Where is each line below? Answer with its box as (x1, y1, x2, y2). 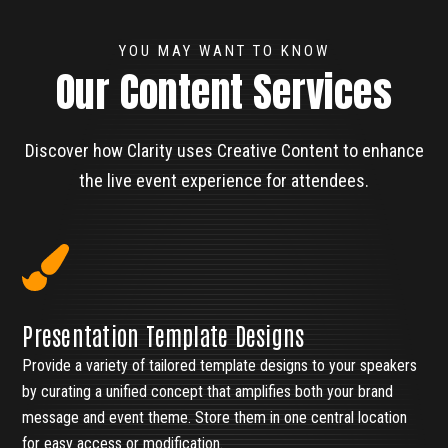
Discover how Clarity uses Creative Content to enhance (24, 140, 424, 162)
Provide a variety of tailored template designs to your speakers (22, 356, 418, 376)
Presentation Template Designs (22, 319, 305, 351)
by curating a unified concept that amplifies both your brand (22, 382, 394, 402)
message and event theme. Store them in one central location (22, 408, 408, 428)
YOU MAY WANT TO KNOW (118, 42, 330, 61)
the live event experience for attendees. (79, 170, 369, 192)
